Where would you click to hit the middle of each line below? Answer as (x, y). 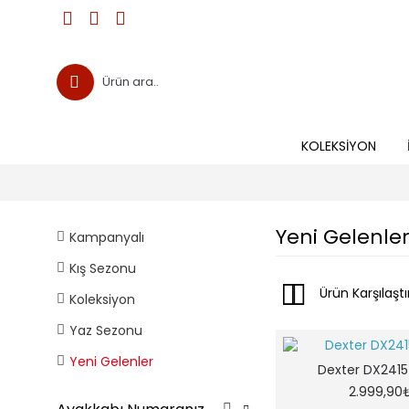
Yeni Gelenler (111, 362)
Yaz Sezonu (106, 330)
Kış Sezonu (103, 268)
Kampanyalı (107, 237)
